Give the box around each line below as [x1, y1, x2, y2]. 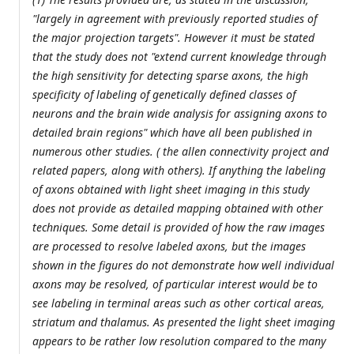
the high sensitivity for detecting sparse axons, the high [32, 68, 308, 84]
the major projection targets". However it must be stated [32, 30, 314, 46]
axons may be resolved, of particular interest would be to [32, 277, 318, 292]
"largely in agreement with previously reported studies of [32, 11, 317, 27]
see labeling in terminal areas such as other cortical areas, [32, 296, 325, 311]
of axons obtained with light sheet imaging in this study [32, 182, 310, 198]
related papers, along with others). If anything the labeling [32, 163, 326, 179]
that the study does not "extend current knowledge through [32, 49, 326, 65]
